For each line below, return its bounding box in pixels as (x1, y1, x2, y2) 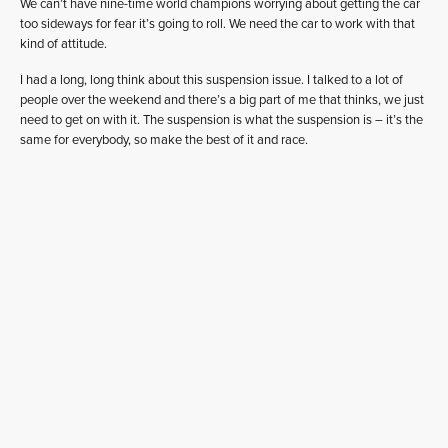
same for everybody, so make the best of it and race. (20, 132, 308, 149)
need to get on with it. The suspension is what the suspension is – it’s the (20, 112, 423, 129)
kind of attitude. (20, 36, 107, 53)
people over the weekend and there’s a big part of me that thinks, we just (20, 92, 424, 109)
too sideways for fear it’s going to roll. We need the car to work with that (20, 16, 415, 33)
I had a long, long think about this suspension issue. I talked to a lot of (20, 72, 403, 89)
